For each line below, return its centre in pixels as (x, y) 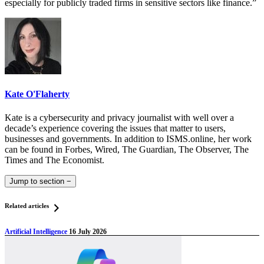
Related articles (28, 205)
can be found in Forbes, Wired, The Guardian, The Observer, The (127, 149)
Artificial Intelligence (37, 232)
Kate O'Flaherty (37, 94)
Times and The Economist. (55, 160)
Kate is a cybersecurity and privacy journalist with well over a (119, 117)
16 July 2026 (88, 232)
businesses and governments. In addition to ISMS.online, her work (128, 138)
